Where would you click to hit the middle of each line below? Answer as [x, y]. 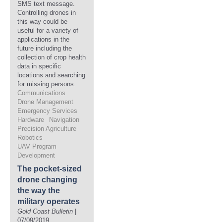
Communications [41, 93]
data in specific [39, 66]
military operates [49, 201]
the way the [39, 191]
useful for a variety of [48, 30]
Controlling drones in [47, 13]
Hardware [31, 120]
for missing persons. [47, 84]
